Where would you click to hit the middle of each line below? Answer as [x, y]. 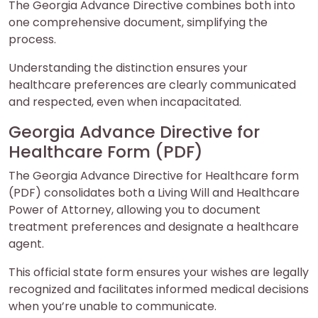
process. [32, 40]
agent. [26, 244]
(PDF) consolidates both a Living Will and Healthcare [154, 193]
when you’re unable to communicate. [113, 307]
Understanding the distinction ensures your [128, 68]
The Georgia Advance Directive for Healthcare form [154, 176]
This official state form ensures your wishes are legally [159, 273]
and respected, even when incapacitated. [125, 102]
